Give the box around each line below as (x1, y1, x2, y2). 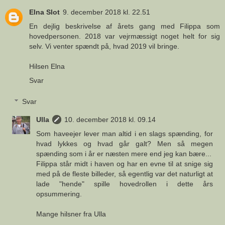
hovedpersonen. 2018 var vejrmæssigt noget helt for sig (29, 32, 220, 41)
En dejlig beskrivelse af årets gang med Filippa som (29, 22, 220, 31)
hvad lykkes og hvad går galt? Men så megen (36, 139, 213, 148)
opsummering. (36, 189, 82, 198)
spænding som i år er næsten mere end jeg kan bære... (36, 149, 212, 158)
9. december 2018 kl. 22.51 (63, 8, 150, 17)
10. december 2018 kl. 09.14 (64, 115, 156, 124)
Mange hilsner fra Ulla (36, 209, 106, 218)
